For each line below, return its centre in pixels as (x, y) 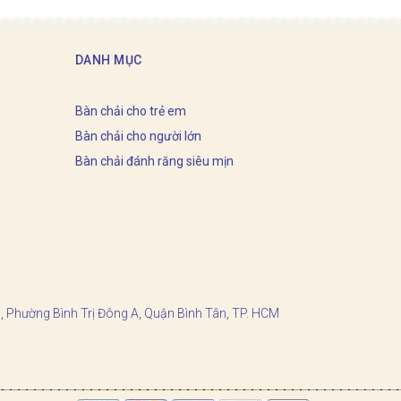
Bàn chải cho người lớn (138, 136)
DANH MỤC (108, 60)
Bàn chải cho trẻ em (130, 111)
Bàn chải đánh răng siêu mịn (154, 161)
